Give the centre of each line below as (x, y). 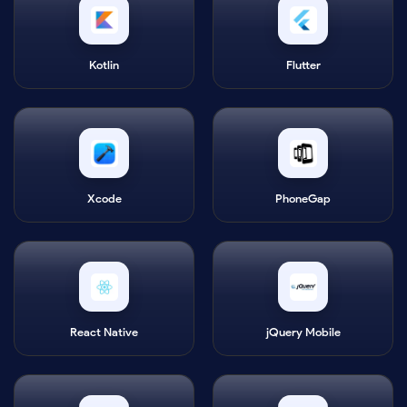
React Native (104, 333)
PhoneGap (303, 199)
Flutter (303, 65)
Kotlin (104, 65)
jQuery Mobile (303, 333)
